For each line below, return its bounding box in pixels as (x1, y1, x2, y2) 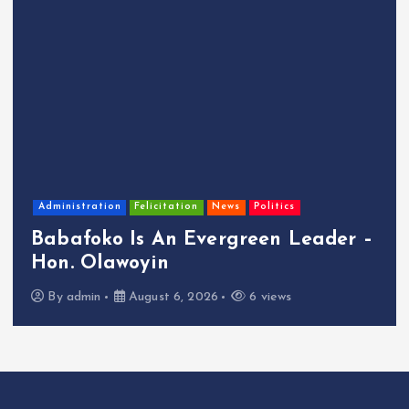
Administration (37, 202, 121, 213)
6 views (246, 290, 292, 305)
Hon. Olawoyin (31, 253, 169, 273)
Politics (254, 202, 296, 213)
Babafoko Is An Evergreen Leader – (31, 229, 372, 249)
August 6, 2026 (124, 290, 218, 305)
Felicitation (134, 202, 199, 213)
